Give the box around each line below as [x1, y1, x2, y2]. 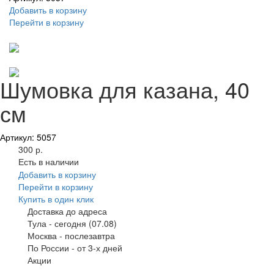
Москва [28, 229, 57, 242]
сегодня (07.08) [54, 217, 117, 230]
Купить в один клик [18, 193, 94, 206]
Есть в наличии [18, 155, 79, 168]
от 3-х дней [77, 242, 122, 254]
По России [28, 242, 69, 254]
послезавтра [65, 229, 115, 242]
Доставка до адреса [28, 205, 107, 218]
